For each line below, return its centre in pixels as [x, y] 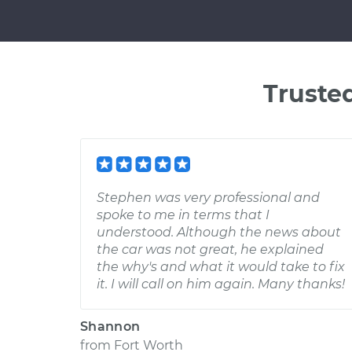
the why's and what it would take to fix [221, 267]
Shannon [110, 326]
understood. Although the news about [219, 232]
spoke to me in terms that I [183, 215]
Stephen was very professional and [208, 198]
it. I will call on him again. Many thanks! [221, 284]
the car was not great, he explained [210, 249]
